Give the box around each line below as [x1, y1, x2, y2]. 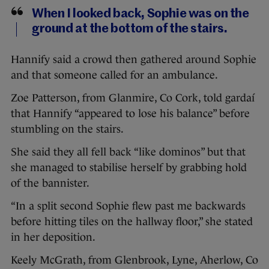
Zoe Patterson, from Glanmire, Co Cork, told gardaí [11, 92, 255, 104]
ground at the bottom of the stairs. [32, 23, 228, 36]
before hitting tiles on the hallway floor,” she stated [11, 216, 253, 228]
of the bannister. [11, 177, 89, 190]
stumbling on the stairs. [11, 123, 124, 136]
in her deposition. [11, 231, 95, 244]
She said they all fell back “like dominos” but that [11, 146, 246, 159]
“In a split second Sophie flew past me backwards [11, 200, 246, 213]
